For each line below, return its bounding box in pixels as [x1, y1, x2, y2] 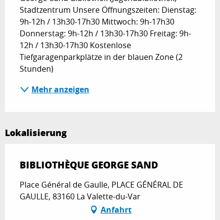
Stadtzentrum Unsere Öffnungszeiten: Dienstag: [20, 4, 196, 15]
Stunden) [20, 63, 54, 74]
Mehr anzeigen [31, 83, 89, 95]
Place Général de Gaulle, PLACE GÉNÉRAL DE [20, 179, 183, 190]
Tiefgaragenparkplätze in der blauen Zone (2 [20, 51, 183, 62]
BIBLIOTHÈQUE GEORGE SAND [20, 158, 158, 171]
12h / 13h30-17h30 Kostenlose [20, 39, 131, 51]
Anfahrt [100, 204, 132, 215]
